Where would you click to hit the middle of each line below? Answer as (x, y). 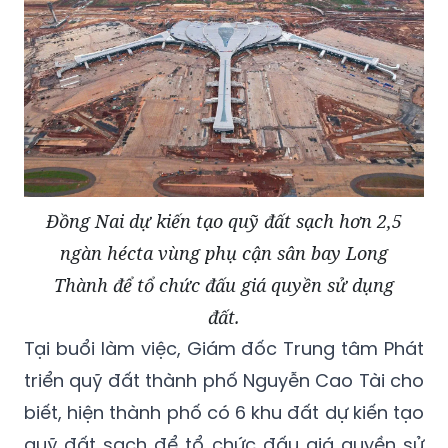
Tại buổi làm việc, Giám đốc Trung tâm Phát (224, 348)
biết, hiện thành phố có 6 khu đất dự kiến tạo (224, 412)
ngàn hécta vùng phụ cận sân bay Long (224, 252)
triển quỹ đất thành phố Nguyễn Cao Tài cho (224, 380)
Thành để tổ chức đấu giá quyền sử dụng (224, 284)
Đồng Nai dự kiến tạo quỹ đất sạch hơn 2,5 (224, 220)
